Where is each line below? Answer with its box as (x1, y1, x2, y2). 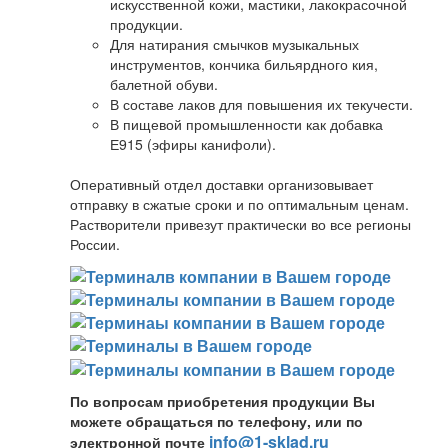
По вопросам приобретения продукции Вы (70, 390, 375, 411)
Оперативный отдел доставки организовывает (70, 174, 373, 195)
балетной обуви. (110, 74, 218, 95)
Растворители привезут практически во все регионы (70, 214, 411, 235)
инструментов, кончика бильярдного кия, (110, 54, 378, 75)
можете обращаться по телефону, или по (70, 410, 363, 431)
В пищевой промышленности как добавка (110, 114, 383, 135)
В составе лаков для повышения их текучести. (110, 94, 413, 115)
